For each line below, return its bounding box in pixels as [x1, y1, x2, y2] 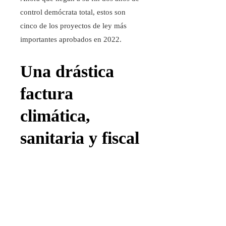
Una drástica [20, 62, 114, 81]
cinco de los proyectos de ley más [20, 22, 127, 30]
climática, [20, 106, 90, 126]
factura [20, 84, 73, 103]
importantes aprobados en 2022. [20, 35, 122, 44]
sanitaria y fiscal [20, 129, 139, 148]
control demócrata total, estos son [20, 8, 126, 17]
